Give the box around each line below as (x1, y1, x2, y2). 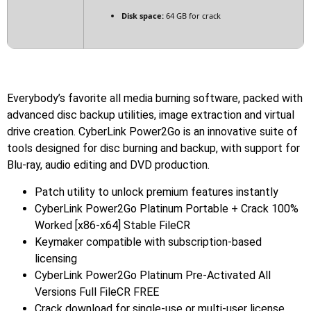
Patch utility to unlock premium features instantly (35, 185, 278, 199)
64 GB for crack (164, 10, 221, 21)
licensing (35, 251, 77, 265)
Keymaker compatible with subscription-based (35, 235, 262, 249)
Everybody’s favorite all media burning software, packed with (7, 92, 303, 106)
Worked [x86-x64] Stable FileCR (35, 218, 190, 232)
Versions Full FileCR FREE (35, 285, 159, 299)
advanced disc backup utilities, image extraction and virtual (7, 108, 294, 122)
